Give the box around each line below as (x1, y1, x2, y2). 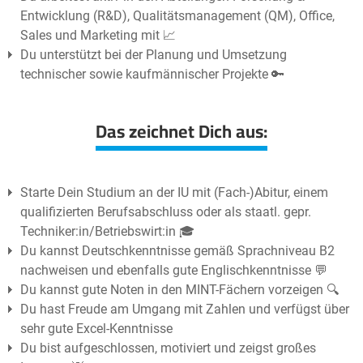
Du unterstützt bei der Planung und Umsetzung (20, 47, 287, 63)
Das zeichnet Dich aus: (96, 114, 267, 149)
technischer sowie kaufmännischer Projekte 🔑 (20, 66, 284, 83)
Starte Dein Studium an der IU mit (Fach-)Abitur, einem (20, 185, 328, 201)
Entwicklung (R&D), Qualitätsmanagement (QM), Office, (20, 8, 335, 24)
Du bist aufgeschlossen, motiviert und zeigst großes (20, 340, 316, 357)
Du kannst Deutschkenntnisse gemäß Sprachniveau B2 (20, 243, 335, 259)
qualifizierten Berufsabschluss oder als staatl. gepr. (20, 204, 311, 220)
